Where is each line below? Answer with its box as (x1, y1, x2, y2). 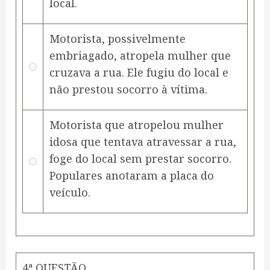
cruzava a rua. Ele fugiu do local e (49, 65, 228, 80)
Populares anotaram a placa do (49, 168, 214, 183)
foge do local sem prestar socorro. (49, 151, 231, 166)
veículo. (49, 185, 90, 200)
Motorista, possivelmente (49, 31, 186, 46)
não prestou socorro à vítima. (49, 82, 207, 97)
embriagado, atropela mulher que (49, 48, 231, 63)
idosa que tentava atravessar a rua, (49, 134, 236, 149)
